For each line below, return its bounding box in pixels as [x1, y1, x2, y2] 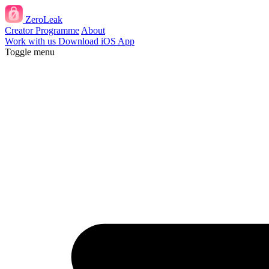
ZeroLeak [25, 14, 62, 25]
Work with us [5, 36, 58, 46]
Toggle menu [5, 47, 55, 57]
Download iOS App [58, 36, 134, 46]
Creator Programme [5, 25, 79, 35]
